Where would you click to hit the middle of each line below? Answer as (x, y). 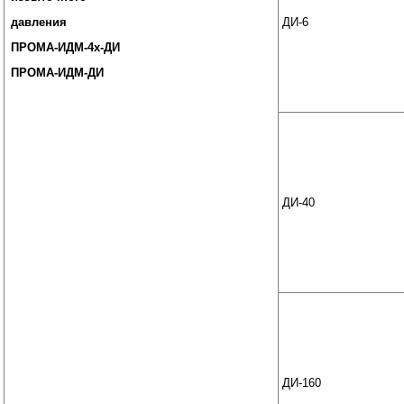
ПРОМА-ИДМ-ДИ (58, 73)
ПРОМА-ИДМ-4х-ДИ (66, 47)
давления (39, 22)
